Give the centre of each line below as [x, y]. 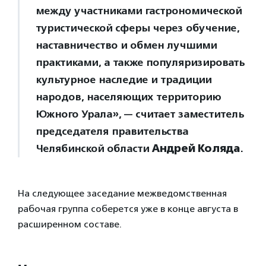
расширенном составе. [70, 224]
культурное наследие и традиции [123, 80]
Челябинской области [94, 149]
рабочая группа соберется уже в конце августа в [128, 209]
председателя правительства [112, 132]
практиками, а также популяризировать [140, 63]
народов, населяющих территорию [128, 97]
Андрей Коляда [196, 149]
